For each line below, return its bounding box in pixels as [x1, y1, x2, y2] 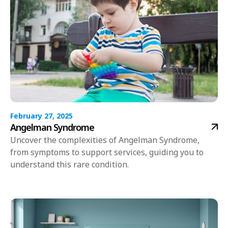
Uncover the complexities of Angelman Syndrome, [10, 134, 199, 146]
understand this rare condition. [10, 158, 129, 170]
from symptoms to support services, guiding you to [10, 146, 204, 158]
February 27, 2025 [10, 110, 73, 121]
